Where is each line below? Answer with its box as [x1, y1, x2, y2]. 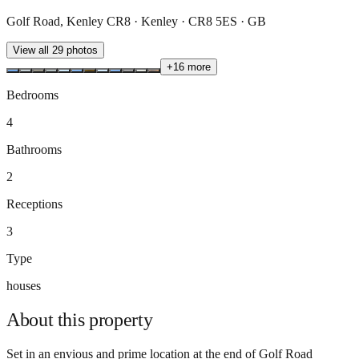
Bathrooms [6, 142, 62, 156]
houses [6, 278, 41, 292]
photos [63, 43, 98, 56]
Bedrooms [6, 87, 58, 102]
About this [6, 309, 90, 330]
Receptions [6, 196, 63, 211]
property [89, 309, 153, 330]
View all [13, 43, 52, 56]
